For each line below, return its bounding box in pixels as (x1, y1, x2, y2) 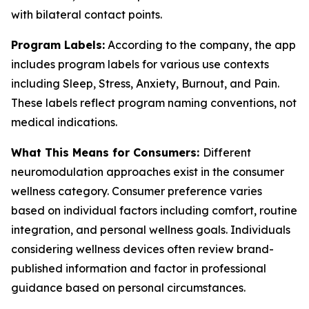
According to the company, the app (105, 38, 296, 52)
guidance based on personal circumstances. (11, 281, 246, 295)
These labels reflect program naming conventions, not (11, 96, 297, 110)
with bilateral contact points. (11, 8, 162, 21)
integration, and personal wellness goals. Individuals (11, 223, 290, 237)
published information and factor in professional (11, 261, 266, 275)
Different (203, 146, 251, 159)
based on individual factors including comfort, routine (11, 203, 297, 217)
